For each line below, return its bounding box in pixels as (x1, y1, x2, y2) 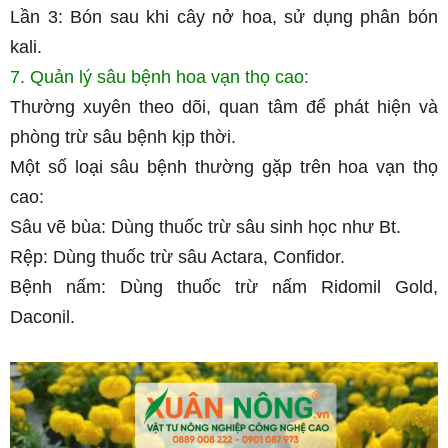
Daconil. (10, 307, 75, 327)
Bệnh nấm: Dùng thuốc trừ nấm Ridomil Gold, (10, 277, 438, 297)
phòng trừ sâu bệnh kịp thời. (10, 127, 236, 147)
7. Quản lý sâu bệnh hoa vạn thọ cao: (10, 67, 309, 87)
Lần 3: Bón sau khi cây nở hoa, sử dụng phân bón (10, 7, 438, 27)
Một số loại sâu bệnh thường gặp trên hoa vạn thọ (10, 157, 438, 177)
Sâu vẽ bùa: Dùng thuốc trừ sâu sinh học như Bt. (10, 217, 401, 237)
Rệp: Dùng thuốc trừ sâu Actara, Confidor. (10, 247, 345, 267)
